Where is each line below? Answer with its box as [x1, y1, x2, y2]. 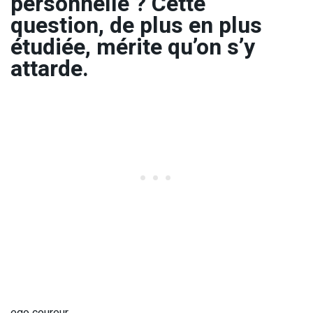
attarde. [10, 52, 89, 85]
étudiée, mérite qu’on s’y [10, 30, 255, 64]
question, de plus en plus [10, 8, 262, 42]
